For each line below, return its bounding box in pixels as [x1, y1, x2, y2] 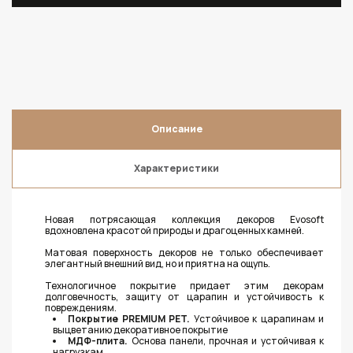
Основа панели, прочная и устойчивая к [131, 334, 325, 347]
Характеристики [134, 162, 219, 175]
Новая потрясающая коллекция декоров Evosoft [45, 213, 324, 226]
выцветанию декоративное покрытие [53, 323, 228, 336]
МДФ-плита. [68, 334, 132, 347]
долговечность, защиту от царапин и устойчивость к [45, 290, 324, 303]
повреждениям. [45, 301, 117, 314]
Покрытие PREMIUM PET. [68, 312, 194, 325]
